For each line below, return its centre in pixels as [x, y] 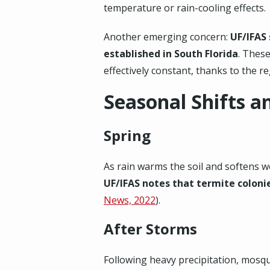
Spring [127, 135]
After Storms [150, 229]
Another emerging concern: [167, 37]
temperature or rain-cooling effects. [185, 8]
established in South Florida [171, 54]
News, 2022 [130, 200]
